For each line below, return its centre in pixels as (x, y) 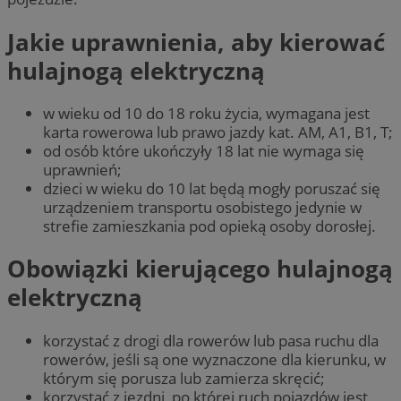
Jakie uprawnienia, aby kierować (196, 42)
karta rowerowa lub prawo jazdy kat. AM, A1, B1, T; (218, 132)
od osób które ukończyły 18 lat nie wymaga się (204, 151)
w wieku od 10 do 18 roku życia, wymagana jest (206, 114)
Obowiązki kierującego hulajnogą (200, 269)
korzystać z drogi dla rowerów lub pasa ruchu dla (211, 340)
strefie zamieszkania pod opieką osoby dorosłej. (209, 226)
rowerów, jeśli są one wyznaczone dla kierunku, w (214, 359)
